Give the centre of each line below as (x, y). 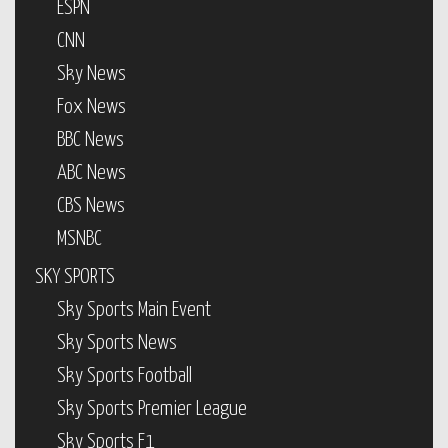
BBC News (90, 140)
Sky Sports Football (124, 376)
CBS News (91, 206)
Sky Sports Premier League (152, 409)
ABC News (91, 173)
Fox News (91, 107)
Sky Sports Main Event (134, 310)
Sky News (91, 74)
